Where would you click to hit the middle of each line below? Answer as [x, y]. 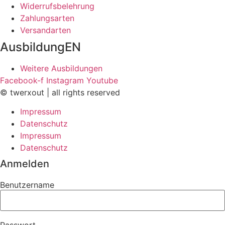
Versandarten [45, 30]
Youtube [102, 80]
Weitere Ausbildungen [61, 68]
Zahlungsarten [47, 18]
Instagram [65, 80]
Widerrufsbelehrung [57, 6]
